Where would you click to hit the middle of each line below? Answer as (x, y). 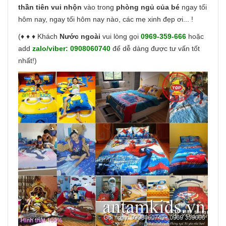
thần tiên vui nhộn (51, 7)
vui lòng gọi (122, 36)
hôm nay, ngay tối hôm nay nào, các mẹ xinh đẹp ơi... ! (106, 19)
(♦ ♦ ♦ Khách (39, 36)
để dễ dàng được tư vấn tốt (156, 48)
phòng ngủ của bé (148, 7)
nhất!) (27, 60)
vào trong (100, 7)
